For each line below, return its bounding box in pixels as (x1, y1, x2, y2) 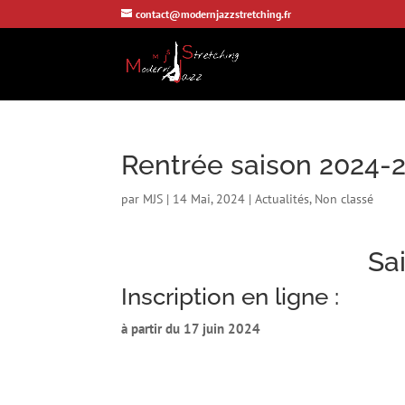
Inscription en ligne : (121, 282, 340, 310)
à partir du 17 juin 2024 (121, 319, 261, 337)
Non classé (315, 191, 374, 207)
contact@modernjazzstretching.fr (136, 7, 292, 21)
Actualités (255, 191, 310, 207)
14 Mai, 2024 (173, 191, 246, 207)
